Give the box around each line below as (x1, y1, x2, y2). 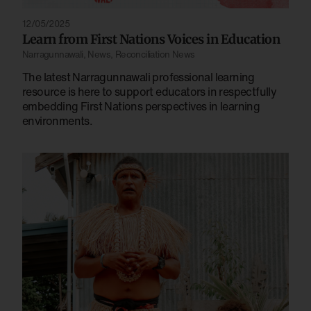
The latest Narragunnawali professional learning (22, 68, 255, 85)
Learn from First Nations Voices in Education (22, 31, 280, 47)
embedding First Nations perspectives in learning (22, 97, 260, 115)
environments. (22, 112, 93, 129)
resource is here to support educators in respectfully (22, 83, 277, 100)
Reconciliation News (115, 47, 195, 61)
